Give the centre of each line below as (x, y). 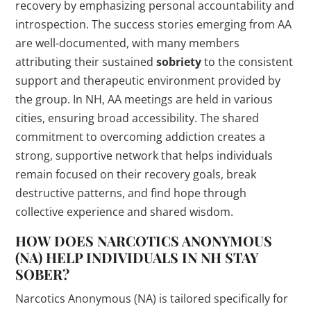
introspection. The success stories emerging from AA (154, 25)
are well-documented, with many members (128, 43)
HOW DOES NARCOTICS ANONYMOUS (144, 241)
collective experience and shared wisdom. (125, 212)
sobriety (179, 62)
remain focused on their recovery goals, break (136, 175)
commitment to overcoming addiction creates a (141, 137)
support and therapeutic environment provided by (148, 81)
